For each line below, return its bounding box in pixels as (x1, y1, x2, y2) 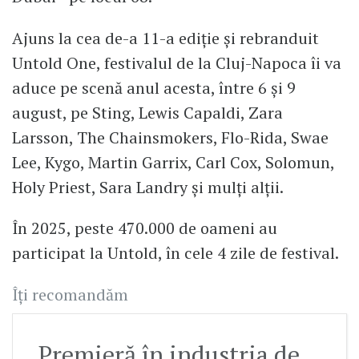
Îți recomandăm (12, 284, 128, 306)
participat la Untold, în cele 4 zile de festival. (12, 242, 339, 264)
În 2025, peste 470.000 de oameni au (12, 217, 277, 240)
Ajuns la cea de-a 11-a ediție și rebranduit (12, 26, 319, 49)
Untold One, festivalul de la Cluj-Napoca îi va (12, 51, 341, 74)
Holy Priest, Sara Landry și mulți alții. (12, 175, 284, 198)
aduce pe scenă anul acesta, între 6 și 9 (12, 76, 296, 99)
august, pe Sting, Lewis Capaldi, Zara (12, 101, 283, 123)
